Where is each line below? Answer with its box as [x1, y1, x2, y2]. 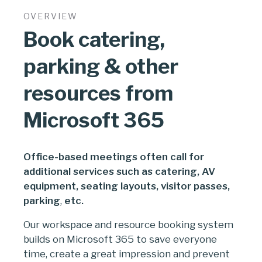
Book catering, [23, 26, 165, 52]
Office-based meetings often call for [23, 150, 204, 163]
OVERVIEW [23, 11, 78, 21]
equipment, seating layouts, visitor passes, [23, 180, 230, 192]
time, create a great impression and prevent [23, 247, 230, 260]
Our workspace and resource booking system [23, 218, 233, 230]
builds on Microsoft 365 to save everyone [23, 233, 217, 245]
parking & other [23, 53, 178, 79]
